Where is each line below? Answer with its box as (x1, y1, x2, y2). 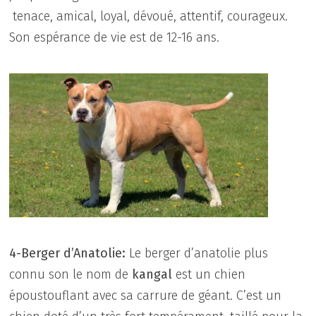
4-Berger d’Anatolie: (9, 245, 126, 261)
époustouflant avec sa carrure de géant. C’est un (9, 287, 282, 303)
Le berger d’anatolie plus (126, 245, 269, 261)
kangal (132, 266, 173, 282)
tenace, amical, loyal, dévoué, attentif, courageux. (13, 8, 288, 24)
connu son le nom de (9, 266, 133, 282)
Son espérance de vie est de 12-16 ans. (9, 29, 220, 45)
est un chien (172, 266, 246, 282)
